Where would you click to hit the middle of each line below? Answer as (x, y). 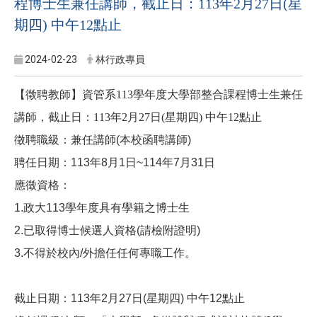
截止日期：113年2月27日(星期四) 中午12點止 (129, 298)
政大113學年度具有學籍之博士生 (106, 207)
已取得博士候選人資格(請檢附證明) (112, 230)
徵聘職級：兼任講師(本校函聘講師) (103, 139)
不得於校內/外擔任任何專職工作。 (110, 253)
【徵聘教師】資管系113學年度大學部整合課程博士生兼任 (158, 94)
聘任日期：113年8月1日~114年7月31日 (115, 162)
